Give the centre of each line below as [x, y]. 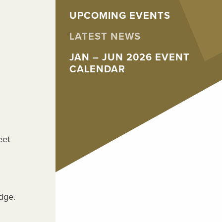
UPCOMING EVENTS [120, 16]
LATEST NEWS [105, 37]
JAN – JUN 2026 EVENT [130, 57]
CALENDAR [97, 69]
